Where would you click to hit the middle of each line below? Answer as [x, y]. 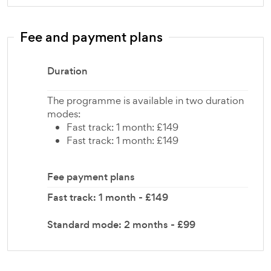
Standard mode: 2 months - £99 [121, 225]
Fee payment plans [91, 177]
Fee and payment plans [91, 37]
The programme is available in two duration [145, 100]
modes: [64, 114]
